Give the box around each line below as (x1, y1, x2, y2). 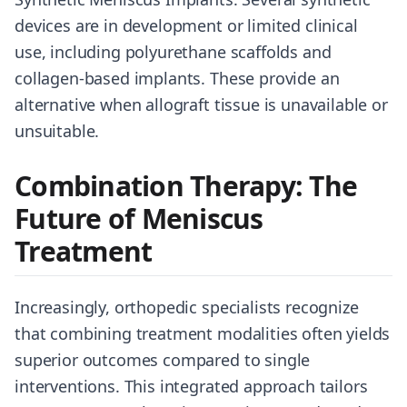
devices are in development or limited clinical (15, 15, 358, 36)
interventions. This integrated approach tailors (15, 375, 368, 397)
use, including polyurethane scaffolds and (15, 41, 332, 63)
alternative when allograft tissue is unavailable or (15, 94, 388, 115)
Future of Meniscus (15, 200, 263, 237)
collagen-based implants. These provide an (15, 67, 340, 89)
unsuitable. (15, 120, 100, 142)
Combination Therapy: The (15, 167, 357, 204)
